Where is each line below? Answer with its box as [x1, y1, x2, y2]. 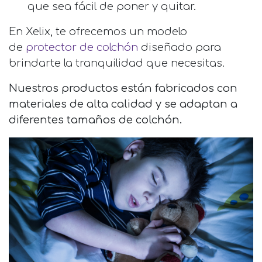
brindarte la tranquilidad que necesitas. [9, 57, 227, 69]
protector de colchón [23, 41, 138, 53]
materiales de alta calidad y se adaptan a [9, 98, 237, 110]
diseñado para [138, 41, 221, 53]
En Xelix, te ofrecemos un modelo [9, 25, 187, 37]
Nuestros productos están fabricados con [9, 82, 237, 94]
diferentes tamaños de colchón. [9, 113, 182, 126]
